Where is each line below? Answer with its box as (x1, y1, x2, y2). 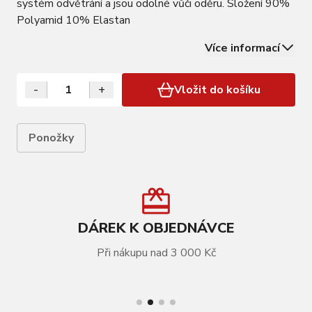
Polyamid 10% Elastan (17, 13, 130, 29)
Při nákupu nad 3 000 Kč (96, 245, 216, 261)
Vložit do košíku (173, 82, 260, 98)
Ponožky (29, 130, 74, 146)
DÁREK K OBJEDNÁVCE (77, 219, 235, 238)
